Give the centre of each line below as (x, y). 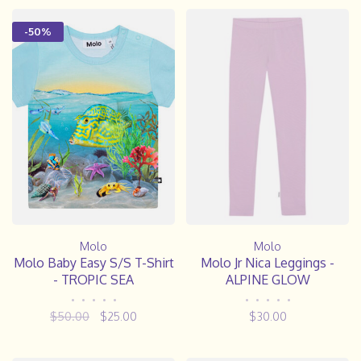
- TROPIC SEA (93, 279)
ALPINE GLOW (268, 279)
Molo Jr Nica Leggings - (268, 262)
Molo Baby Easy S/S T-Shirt (93, 262)
